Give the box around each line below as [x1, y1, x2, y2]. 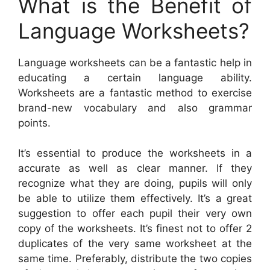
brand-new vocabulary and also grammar [18, 101, 252, 114]
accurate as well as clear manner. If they [18, 162, 252, 175]
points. [18, 116, 51, 129]
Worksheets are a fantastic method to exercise [18, 86, 252, 99]
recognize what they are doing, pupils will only [18, 177, 252, 190]
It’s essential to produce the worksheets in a [18, 147, 252, 160]
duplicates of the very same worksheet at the [18, 237, 252, 250]
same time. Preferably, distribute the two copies [18, 253, 252, 265]
